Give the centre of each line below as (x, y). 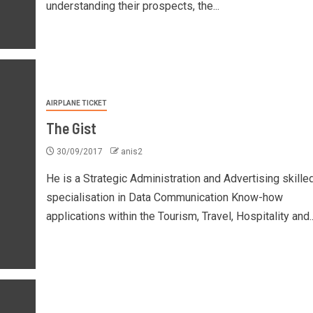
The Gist (71, 128)
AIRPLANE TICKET (76, 103)
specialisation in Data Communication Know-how (164, 197)
